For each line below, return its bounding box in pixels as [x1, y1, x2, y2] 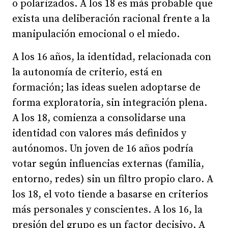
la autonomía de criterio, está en [12, 66, 162, 79]
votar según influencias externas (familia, [12, 157, 204, 170]
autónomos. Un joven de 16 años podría [12, 142, 193, 155]
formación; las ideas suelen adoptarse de [12, 81, 201, 94]
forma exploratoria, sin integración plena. [12, 96, 207, 109]
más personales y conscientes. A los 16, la [12, 203, 203, 216]
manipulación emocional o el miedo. [12, 27, 180, 41]
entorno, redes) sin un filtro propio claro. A [12, 173, 213, 186]
